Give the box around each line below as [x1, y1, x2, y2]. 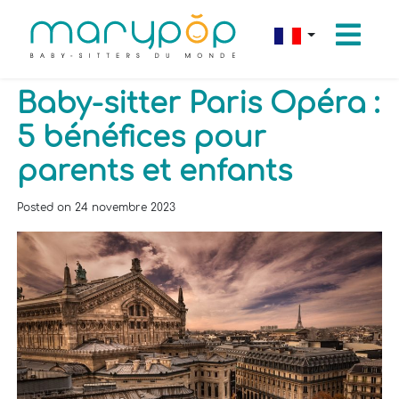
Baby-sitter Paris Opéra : [17, 88, 380, 119]
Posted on [17, 201, 76, 214]
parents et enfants [17, 156, 293, 187]
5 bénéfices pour [17, 122, 267, 153]
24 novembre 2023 [75, 201, 176, 214]
